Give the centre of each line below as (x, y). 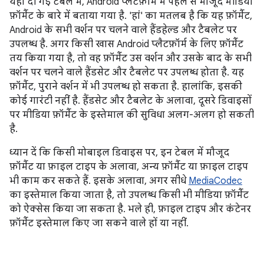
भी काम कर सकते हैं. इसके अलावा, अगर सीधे (99, 181)
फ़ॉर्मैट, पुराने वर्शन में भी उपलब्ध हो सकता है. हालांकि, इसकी (126, 87)
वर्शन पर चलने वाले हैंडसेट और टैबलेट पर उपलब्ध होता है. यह (127, 72)
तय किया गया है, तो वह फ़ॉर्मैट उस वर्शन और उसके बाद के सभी (131, 58)
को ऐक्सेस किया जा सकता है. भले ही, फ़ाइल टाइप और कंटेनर (130, 209)
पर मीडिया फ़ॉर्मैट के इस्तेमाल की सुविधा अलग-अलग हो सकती (132, 115)
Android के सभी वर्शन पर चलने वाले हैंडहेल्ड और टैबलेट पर (123, 30)
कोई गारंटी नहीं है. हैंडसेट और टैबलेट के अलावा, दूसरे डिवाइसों (131, 101)
